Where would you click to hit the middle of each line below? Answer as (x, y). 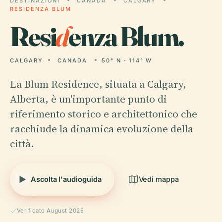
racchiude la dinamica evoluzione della (102, 129)
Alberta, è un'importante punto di (88, 99)
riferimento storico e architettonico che (104, 114)
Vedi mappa (159, 179)
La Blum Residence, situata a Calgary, (98, 84)
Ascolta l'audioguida (66, 179)
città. (22, 143)
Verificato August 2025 (51, 211)
